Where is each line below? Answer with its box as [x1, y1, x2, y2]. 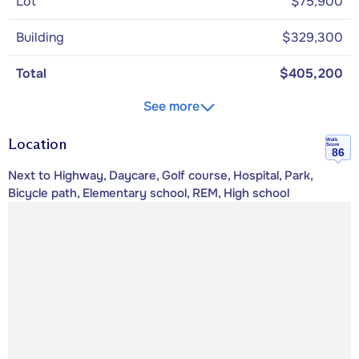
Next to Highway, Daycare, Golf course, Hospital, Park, [8, 167, 313, 184]
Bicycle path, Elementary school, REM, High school [8, 185, 289, 202]
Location [8, 135, 67, 153]
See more [143, 97, 200, 115]
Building [16, 28, 64, 46]
